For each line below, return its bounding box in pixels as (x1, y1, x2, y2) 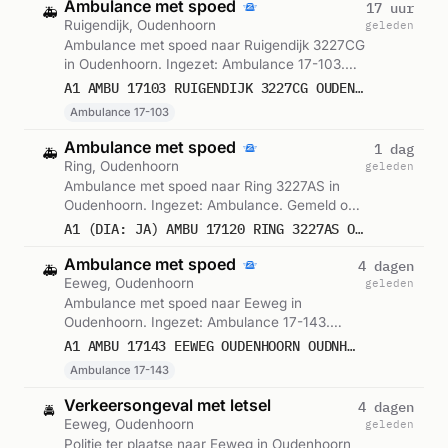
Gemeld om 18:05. (64, 75, 180, 92)
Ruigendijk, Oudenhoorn (64, 17, 216, 34)
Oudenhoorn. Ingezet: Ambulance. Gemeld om (64, 197, 360, 214)
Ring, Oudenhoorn (64, 158, 179, 175)
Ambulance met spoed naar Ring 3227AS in (64, 178, 340, 195)
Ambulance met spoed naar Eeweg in (64, 295, 302, 312)
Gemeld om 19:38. (64, 333, 179, 350)
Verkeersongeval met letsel (64, 395, 271, 416)
